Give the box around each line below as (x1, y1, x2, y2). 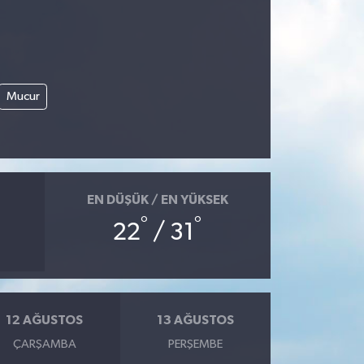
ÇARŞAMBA (12, 337, 76, 350)
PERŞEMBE (167, 337, 223, 350)
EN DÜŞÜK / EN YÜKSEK (86, 193, 228, 206)
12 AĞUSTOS (6, 314, 84, 327)
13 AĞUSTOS (156, 314, 234, 327)
